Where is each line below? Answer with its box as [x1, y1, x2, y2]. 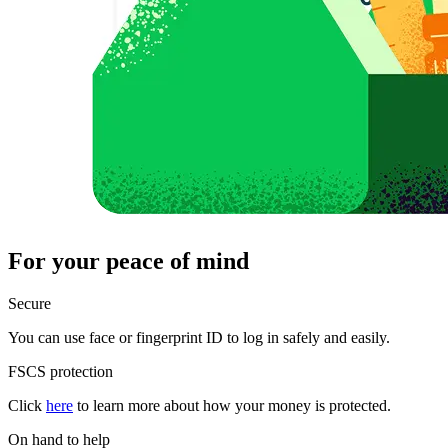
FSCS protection [8, 363, 113, 381]
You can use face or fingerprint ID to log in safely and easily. [8, 329, 390, 347]
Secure [8, 295, 51, 313]
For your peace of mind [8, 248, 249, 275]
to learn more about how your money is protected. [73, 397, 391, 415]
